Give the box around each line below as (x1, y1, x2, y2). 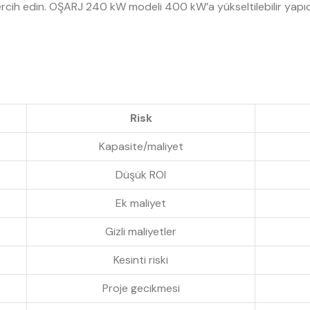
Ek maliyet (116, 196, 166, 211)
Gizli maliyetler (105, 224, 176, 239)
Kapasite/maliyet (98, 139, 183, 154)
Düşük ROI (116, 167, 166, 183)
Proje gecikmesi (102, 281, 180, 296)
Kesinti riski (113, 253, 168, 268)
